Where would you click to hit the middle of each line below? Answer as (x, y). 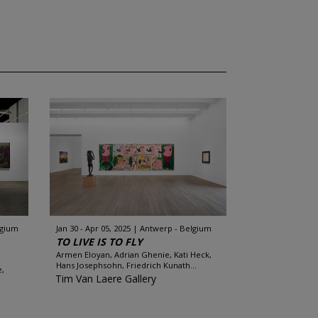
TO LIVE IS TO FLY (99, 242)
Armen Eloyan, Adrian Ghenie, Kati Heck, (133, 254)
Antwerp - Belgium (175, 228)
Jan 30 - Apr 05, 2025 (93, 228)
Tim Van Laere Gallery (105, 279)
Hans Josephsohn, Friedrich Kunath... (126, 265)
